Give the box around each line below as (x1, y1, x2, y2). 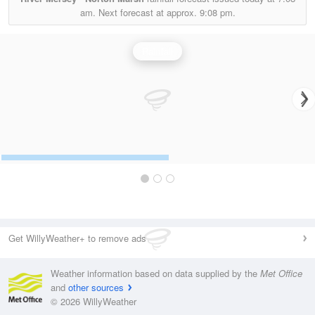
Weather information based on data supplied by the (51, 266, 260, 280)
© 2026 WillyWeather (51, 295, 136, 308)
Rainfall (141, 44, 174, 58)
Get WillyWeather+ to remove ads (8, 231, 146, 245)
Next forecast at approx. (95, 6, 200, 19)
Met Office (260, 266, 302, 280)
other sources (68, 281, 124, 294)
